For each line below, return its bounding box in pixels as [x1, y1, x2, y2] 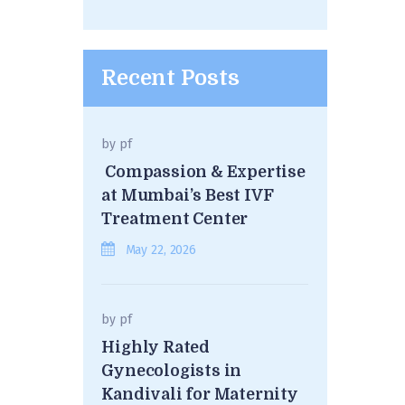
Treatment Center [101, 209, 249, 228]
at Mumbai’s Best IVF [101, 185, 274, 204]
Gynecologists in [101, 361, 242, 380]
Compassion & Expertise [101, 162, 306, 181]
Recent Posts [101, 65, 240, 90]
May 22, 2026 [125, 241, 196, 258]
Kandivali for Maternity [101, 384, 298, 403]
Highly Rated [101, 337, 211, 356]
